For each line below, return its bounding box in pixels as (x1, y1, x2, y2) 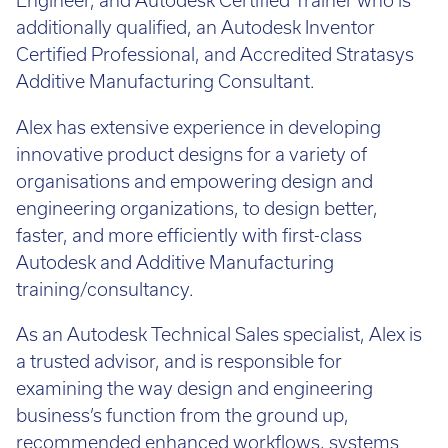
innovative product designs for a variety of (16, 143, 367, 165)
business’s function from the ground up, (16, 405, 349, 427)
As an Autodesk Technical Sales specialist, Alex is (16, 324, 422, 346)
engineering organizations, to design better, (16, 197, 378, 219)
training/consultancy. (16, 278, 194, 300)
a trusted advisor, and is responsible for (16, 351, 342, 373)
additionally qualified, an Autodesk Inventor (16, 17, 375, 39)
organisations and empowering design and (16, 170, 373, 192)
